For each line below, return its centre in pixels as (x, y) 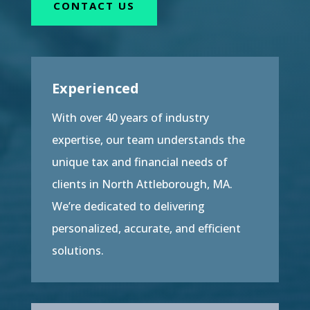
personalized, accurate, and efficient (146, 228)
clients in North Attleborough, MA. (142, 184)
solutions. (77, 250)
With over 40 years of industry (130, 118)
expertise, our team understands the (148, 140)
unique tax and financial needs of (139, 162)
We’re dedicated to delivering (128, 206)
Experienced (95, 88)
